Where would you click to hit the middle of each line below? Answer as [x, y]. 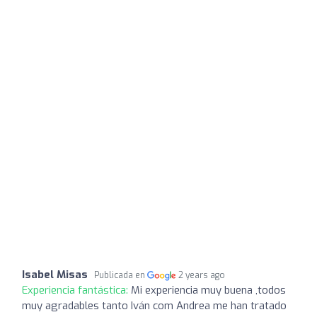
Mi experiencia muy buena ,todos [208, 290]
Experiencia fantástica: [76, 290]
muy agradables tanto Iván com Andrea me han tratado [154, 305]
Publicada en [121, 275]
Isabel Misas [55, 274]
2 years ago [202, 275]
